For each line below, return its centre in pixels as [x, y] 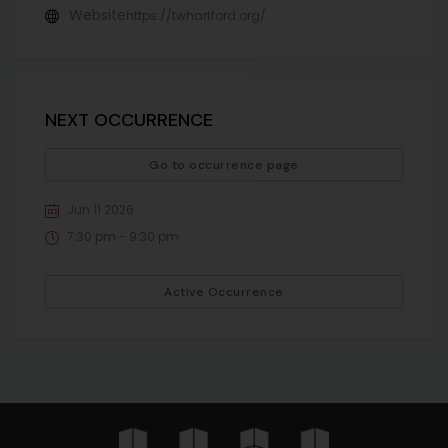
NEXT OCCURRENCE [129, 120]
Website [97, 15]
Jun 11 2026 [100, 209]
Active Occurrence [224, 292]
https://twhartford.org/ [196, 16]
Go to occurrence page [224, 165]
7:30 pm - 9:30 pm [123, 236]
